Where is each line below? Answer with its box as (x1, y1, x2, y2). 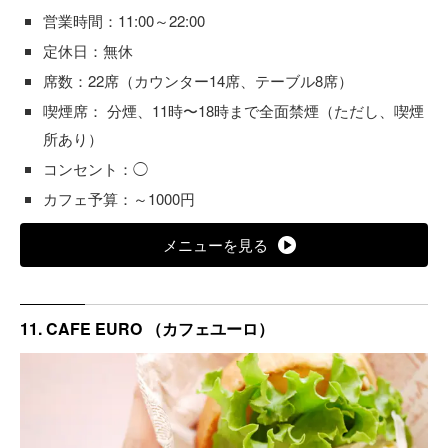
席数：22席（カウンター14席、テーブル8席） (43, 70, 353, 92)
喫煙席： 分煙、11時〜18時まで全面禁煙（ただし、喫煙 (43, 100, 424, 122)
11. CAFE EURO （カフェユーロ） (20, 317, 274, 341)
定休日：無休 (43, 40, 133, 62)
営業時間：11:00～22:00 (43, 10, 205, 32)
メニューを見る (162, 234, 268, 256)
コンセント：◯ (43, 158, 148, 180)
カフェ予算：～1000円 (43, 188, 195, 210)
